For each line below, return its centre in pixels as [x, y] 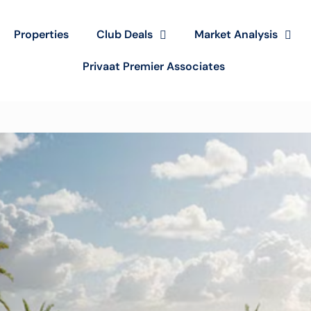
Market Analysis [236, 34]
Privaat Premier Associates [154, 66]
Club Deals [125, 34]
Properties [41, 34]
